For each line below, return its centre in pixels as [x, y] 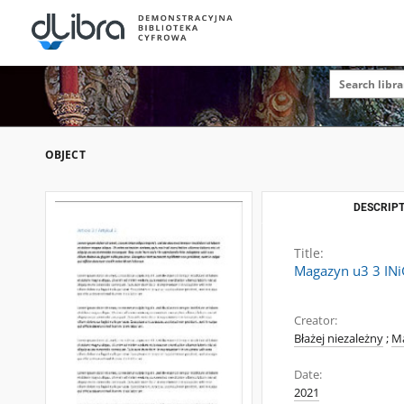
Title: [309, 253]
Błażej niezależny [339, 339]
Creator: [316, 321]
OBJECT [65, 155]
